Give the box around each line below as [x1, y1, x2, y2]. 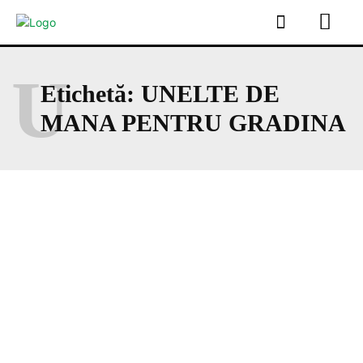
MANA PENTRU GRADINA [41, 109, 346, 136]
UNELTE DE [141, 80, 280, 107]
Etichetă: [41, 80, 141, 107]
